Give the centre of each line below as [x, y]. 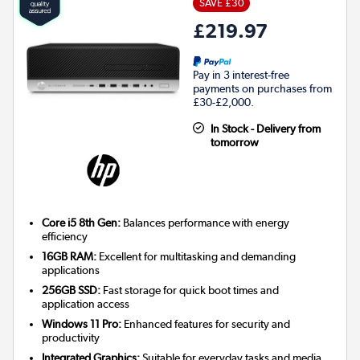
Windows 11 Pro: [82, 324]
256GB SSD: [72, 290]
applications [71, 270]
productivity [71, 338]
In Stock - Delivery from [265, 129]
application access [86, 304]
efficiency [65, 237]
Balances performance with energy [205, 223]
